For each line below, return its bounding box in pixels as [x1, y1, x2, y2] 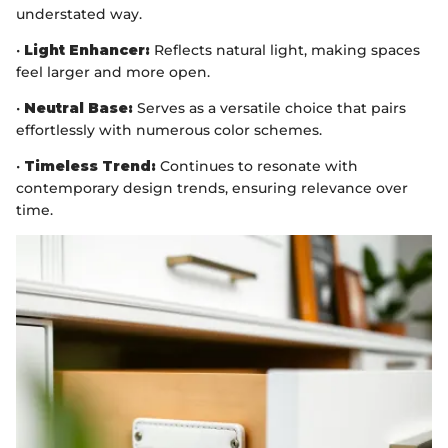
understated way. [16, 4, 142, 23]
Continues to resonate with [156, 156, 358, 175]
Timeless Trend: [24, 156, 156, 175]
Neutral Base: [24, 98, 133, 117]
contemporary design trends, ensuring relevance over [16, 178, 408, 197]
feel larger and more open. [16, 62, 210, 81]
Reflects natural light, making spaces [150, 40, 420, 59]
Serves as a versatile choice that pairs [133, 98, 406, 117]
